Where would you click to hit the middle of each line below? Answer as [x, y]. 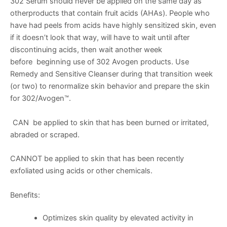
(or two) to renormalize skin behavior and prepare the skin [110, 86]
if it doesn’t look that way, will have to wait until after [100, 37]
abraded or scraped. [45, 135]
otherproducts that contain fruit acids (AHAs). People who [110, 13]
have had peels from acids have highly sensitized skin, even [113, 25]
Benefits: [25, 195]
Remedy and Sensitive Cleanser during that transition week [111, 74]
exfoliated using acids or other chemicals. [81, 171]
